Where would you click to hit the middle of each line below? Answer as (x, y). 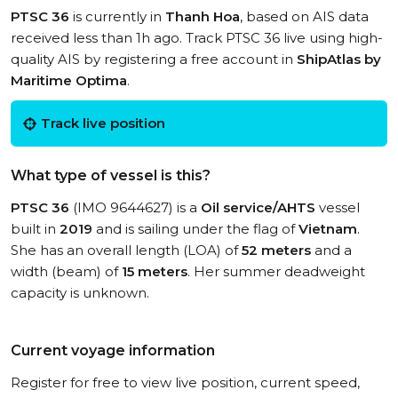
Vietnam (328, 229)
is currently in (117, 16)
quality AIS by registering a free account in (154, 59)
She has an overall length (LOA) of (126, 250)
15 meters (155, 271)
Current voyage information (113, 350)
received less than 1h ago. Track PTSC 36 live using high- (197, 38)
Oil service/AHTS (258, 207)
